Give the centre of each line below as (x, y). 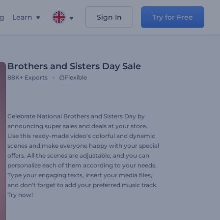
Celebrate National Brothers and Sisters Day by (76, 116)
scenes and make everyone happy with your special (83, 146)
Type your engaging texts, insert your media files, (80, 175)
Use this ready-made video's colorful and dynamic (81, 136)
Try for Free (173, 17)
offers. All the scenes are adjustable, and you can (78, 155)
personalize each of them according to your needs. (82, 165)
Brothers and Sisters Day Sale (74, 66)
